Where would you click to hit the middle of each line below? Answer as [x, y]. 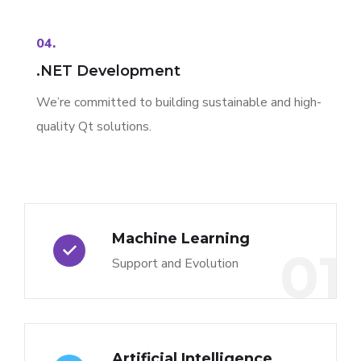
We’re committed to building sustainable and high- [179, 102]
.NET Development [108, 71]
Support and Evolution [175, 263]
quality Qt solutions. [94, 126]
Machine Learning [181, 238]
